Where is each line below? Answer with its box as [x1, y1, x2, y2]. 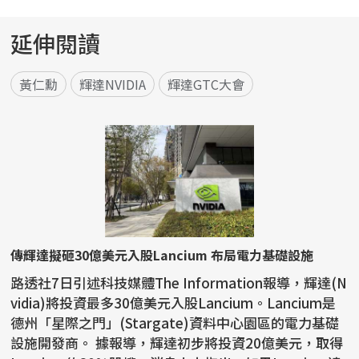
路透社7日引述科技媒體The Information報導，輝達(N [10, 272, 348, 293]
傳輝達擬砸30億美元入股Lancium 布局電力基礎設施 [10, 245, 314, 265]
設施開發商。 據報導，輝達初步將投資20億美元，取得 [10, 333, 96, 353]
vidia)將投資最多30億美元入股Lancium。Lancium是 [10, 292, 337, 313]
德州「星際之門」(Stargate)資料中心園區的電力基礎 [10, 313, 340, 333]
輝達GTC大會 [167, 75, 245, 95]
